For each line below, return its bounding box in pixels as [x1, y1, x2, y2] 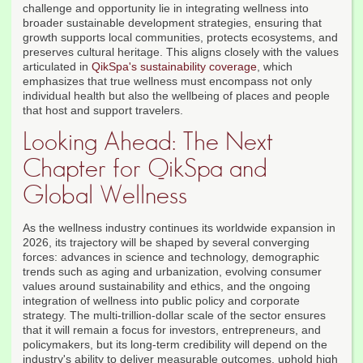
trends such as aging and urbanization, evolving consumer [23, 265, 322, 279]
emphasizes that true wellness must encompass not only [23, 75, 312, 88]
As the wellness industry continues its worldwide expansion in [23, 221, 335, 235]
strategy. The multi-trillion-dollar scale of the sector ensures [23, 309, 326, 322]
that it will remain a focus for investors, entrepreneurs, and [23, 323, 321, 337]
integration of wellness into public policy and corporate [23, 294, 300, 308]
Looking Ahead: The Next [23, 129, 273, 156]
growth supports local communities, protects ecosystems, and [23, 31, 338, 45]
